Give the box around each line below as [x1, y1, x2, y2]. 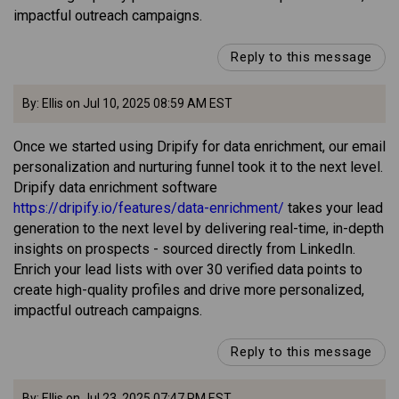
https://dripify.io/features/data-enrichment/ [13, 199, 284, 217]
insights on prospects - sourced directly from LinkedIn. [13, 240, 355, 258]
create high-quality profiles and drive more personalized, [13, 281, 364, 299]
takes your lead [284, 199, 383, 217]
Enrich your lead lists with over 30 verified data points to [13, 261, 362, 279]
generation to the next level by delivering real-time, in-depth [13, 220, 384, 238]
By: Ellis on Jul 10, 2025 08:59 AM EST [22, 96, 232, 111]
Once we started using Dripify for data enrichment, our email [13, 138, 386, 156]
